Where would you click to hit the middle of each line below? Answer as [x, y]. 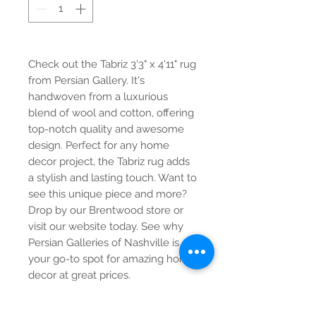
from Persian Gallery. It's [86, 80]
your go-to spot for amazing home [112, 259]
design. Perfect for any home [99, 145]
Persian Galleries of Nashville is [104, 242]
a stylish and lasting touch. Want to [113, 177]
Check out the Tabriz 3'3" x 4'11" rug [112, 64]
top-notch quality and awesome [106, 129]
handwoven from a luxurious [98, 96]
